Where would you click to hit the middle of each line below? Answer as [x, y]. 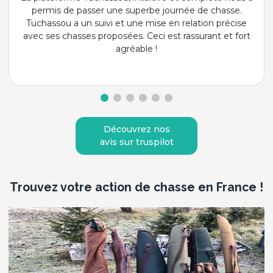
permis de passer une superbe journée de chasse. [136, 10]
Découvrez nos [136, 129]
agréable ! [136, 48]
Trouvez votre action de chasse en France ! [136, 188]
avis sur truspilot [136, 142]
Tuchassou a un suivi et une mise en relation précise [136, 23]
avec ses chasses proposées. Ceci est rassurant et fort [136, 36]
